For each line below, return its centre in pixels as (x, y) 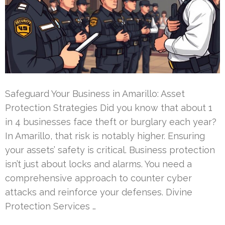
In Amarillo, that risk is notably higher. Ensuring (105, 136)
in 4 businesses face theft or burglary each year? (111, 122)
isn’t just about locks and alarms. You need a (98, 164)
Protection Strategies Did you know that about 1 (109, 107)
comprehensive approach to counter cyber (98, 178)
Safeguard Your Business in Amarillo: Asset (95, 93)
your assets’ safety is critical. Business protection (110, 150)
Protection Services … (50, 206)
